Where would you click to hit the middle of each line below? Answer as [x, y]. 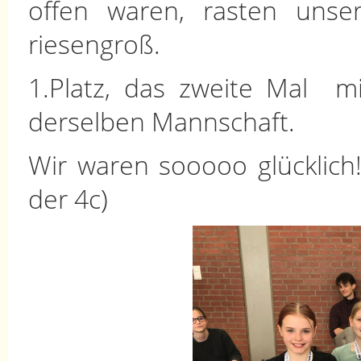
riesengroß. [94, 44]
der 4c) [68, 198]
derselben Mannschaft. [162, 121]
